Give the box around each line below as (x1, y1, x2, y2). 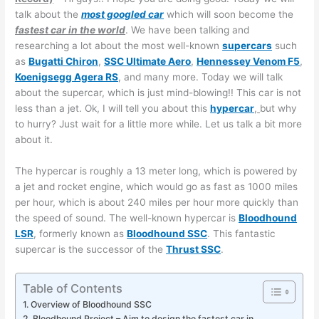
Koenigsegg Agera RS (15, 70, 119, 83)
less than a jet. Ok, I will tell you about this (15, 102, 211, 114)
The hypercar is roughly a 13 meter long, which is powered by (15, 164, 298, 177)
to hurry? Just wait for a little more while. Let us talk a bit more (15, 117, 303, 130)
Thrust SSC (166, 243, 221, 255)
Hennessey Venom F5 (197, 55, 300, 67)
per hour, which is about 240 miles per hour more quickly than (15, 196, 299, 208)
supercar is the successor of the (15, 243, 167, 255)
